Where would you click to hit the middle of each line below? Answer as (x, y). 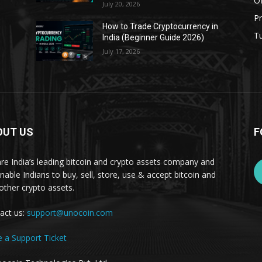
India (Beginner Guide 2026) (154, 37)
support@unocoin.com (70, 213)
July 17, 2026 (121, 51)
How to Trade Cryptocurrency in (161, 26)
